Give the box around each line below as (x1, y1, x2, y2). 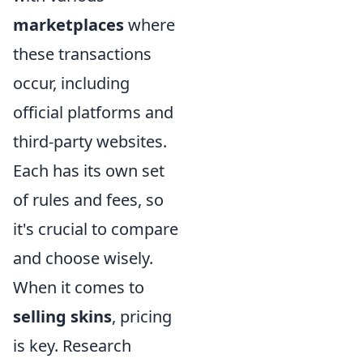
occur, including (13, 71, 130, 94)
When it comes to (13, 275, 144, 298)
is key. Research (13, 334, 131, 357)
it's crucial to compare (13, 217, 178, 240)
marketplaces (13, 13, 124, 36)
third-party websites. (13, 130, 167, 152)
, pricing (112, 305, 172, 327)
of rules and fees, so (13, 188, 164, 211)
